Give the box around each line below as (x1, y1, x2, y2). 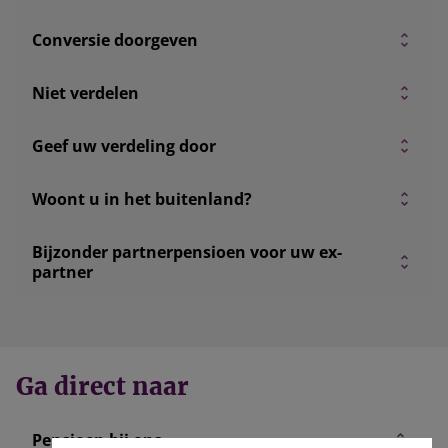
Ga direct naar (16, 371, 189, 402)
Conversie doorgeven (32, 29, 198, 51)
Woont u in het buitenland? (32, 188, 252, 210)
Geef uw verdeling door (32, 135, 216, 157)
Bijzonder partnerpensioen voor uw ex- (32, 241, 342, 263)
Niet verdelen (32, 82, 139, 104)
